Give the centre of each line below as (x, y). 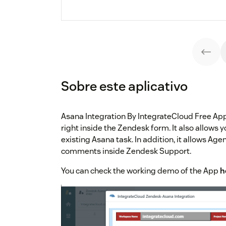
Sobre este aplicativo (124, 86)
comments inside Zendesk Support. (126, 151)
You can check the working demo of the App (140, 171)
